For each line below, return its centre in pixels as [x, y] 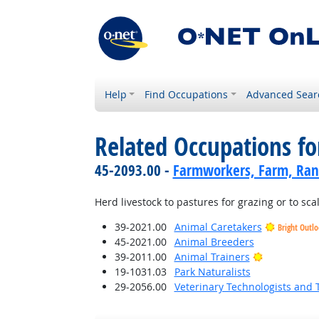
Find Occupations [187, 94]
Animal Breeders [214, 242]
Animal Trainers [212, 257]
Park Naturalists [212, 272]
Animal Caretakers [218, 227]
